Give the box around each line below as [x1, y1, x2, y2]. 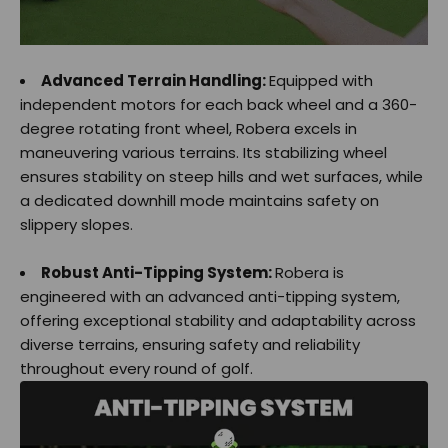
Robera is [275, 262, 344, 284]
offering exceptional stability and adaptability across [20, 310, 416, 332]
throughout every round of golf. [20, 358, 253, 380]
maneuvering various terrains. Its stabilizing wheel [20, 142, 387, 164]
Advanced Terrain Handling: [41, 70, 269, 92]
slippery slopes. [20, 214, 133, 236]
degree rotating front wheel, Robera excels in [20, 118, 357, 140]
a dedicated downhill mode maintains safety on [20, 190, 379, 212]
